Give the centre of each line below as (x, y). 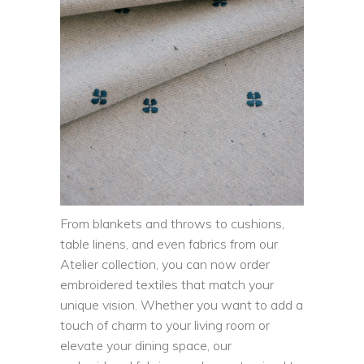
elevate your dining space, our (146, 345)
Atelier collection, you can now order (165, 264)
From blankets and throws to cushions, (172, 223)
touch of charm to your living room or (165, 325)
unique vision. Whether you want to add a (182, 304)
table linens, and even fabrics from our (169, 243)
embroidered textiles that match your (167, 284)
